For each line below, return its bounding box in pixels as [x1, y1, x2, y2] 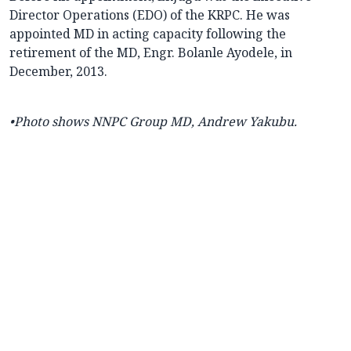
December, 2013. [9, 63, 107, 81]
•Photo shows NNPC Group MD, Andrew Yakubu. [9, 113, 297, 131]
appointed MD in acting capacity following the [9, 25, 286, 43]
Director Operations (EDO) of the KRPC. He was [9, 6, 290, 24]
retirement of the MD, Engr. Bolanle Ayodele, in [9, 44, 292, 62]
